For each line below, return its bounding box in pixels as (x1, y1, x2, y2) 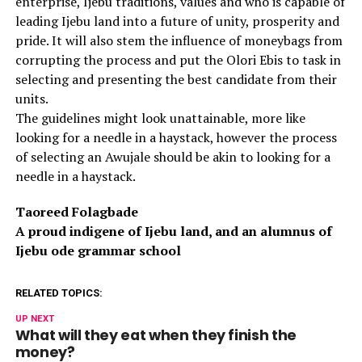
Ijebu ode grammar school (15, 241, 181, 259)
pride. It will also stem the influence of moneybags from (15, 31, 343, 49)
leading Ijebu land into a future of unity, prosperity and (15, 11, 339, 30)
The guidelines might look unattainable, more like (15, 108, 305, 127)
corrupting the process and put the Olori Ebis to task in (15, 50, 341, 69)
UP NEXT (15, 313, 54, 324)
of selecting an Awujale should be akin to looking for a (15, 147, 330, 166)
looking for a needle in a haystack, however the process (15, 128, 337, 146)
